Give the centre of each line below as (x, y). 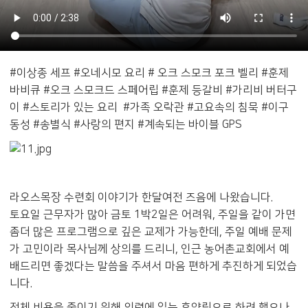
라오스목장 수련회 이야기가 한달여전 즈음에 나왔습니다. (141, 197)
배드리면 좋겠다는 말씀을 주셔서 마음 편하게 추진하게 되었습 (153, 266)
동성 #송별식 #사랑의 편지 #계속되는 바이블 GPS (126, 125)
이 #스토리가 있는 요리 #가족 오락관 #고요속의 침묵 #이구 (149, 108)
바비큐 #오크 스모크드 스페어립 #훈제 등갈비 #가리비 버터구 (153, 90)
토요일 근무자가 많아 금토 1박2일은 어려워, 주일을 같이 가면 (153, 214)
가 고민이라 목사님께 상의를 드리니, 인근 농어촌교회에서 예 (150, 249)
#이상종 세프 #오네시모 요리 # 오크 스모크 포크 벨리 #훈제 (149, 73)
